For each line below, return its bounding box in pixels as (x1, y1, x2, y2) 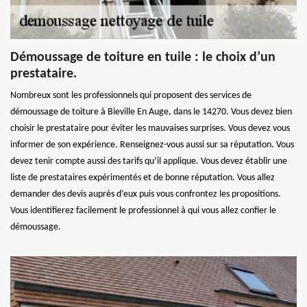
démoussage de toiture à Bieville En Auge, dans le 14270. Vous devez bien (10, 106, 292, 117)
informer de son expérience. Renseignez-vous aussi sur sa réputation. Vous (10, 139, 294, 150)
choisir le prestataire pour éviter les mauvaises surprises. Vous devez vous (10, 123, 290, 134)
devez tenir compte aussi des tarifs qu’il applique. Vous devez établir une (10, 156, 287, 167)
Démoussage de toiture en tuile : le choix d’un (10, 50, 275, 64)
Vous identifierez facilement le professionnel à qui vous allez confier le (10, 205, 276, 216)
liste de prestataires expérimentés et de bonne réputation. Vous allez (10, 172, 275, 183)
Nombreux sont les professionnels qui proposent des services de (10, 90, 251, 101)
